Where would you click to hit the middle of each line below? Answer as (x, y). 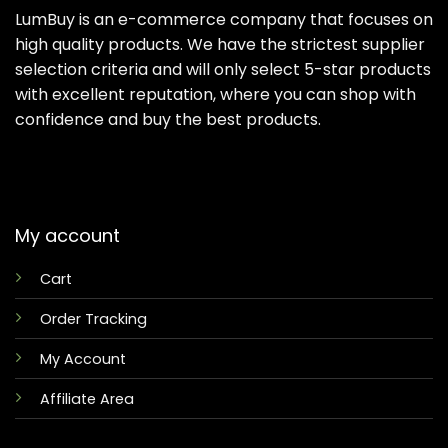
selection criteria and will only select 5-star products (223, 69)
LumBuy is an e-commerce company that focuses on (224, 19)
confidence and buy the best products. (168, 119)
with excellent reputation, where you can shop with (215, 94)
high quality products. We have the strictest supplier (220, 44)
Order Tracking (93, 318)
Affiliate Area (86, 398)
